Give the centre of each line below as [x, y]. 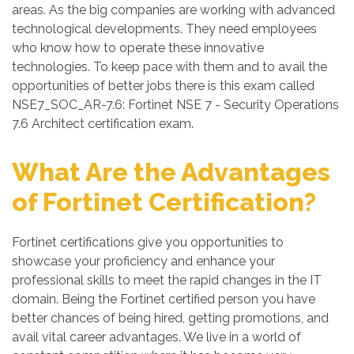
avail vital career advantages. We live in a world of [156, 337]
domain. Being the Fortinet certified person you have [164, 299]
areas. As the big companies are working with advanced [173, 10]
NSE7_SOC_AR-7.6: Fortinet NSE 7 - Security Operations [175, 105]
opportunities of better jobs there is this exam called [163, 86]
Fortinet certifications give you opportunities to [148, 242]
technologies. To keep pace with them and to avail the [169, 67]
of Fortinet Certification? [164, 202]
